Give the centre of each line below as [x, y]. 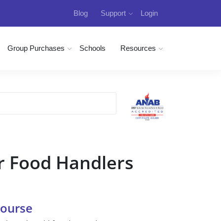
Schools [92, 48]
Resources [138, 48]
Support [113, 13]
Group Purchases [36, 48]
